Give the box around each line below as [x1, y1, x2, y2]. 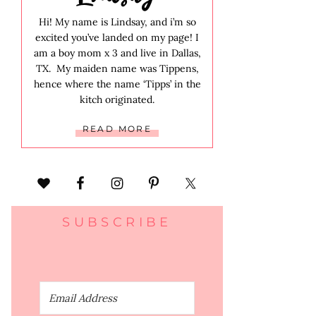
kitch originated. [80, 92, 154, 106]
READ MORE [82, 123, 152, 134]
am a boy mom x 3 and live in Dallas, [33, 46, 201, 59]
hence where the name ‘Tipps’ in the [33, 77, 201, 90]
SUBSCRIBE [62, 214, 172, 230]
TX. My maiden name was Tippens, [35, 61, 199, 75]
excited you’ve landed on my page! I [35, 30, 199, 44]
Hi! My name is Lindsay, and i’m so [38, 15, 196, 28]
